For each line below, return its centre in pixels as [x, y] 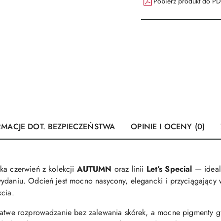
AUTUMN [94, 169]
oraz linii [129, 169]
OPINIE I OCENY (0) [168, 127]
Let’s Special [169, 169]
